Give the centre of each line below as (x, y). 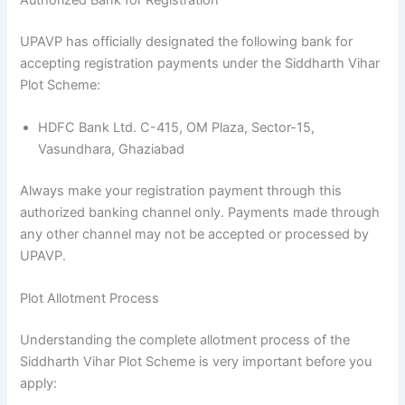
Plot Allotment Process (90, 299)
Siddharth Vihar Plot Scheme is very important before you (196, 361)
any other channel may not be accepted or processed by (195, 234)
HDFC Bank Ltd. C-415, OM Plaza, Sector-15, (177, 127)
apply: (39, 383)
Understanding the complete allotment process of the (185, 339)
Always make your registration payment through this (181, 190)
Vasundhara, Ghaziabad (112, 149)
